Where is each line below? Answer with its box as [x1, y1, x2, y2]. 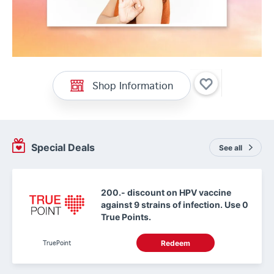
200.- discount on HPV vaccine [101, 187, 231, 198]
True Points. [101, 212, 151, 222]
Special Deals [31, 141, 95, 154]
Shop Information [92, 77, 173, 93]
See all [219, 143, 242, 152]
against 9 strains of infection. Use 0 [101, 199, 248, 210]
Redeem [160, 238, 190, 248]
